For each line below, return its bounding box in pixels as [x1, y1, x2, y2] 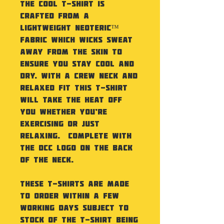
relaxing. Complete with [20, 130, 131, 140]
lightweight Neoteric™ [20, 22, 119, 32]
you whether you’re [20, 106, 107, 116]
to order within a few [20, 190, 119, 200]
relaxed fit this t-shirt [20, 82, 127, 92]
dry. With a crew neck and [20, 70, 137, 80]
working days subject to [20, 202, 128, 212]
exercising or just [20, 118, 99, 128]
